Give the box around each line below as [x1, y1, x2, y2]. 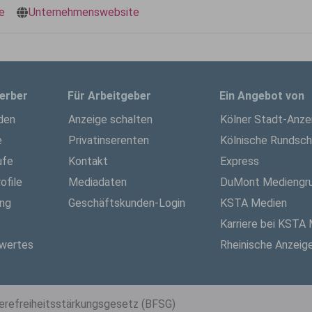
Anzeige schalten [68, 113, 153, 126]
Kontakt [68, 155, 108, 168]
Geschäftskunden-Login [68, 196, 185, 210]
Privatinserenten [68, 134, 149, 147]
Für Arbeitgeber [68, 89, 151, 102]
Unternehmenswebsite [29, 6, 139, 19]
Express [220, 155, 259, 168]
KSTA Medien [220, 196, 287, 210]
